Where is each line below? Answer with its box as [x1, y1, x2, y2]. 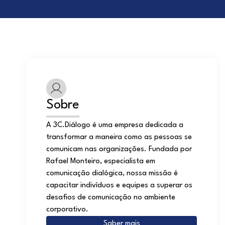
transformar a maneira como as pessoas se [46, 134, 192, 141]
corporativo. [46, 206, 88, 213]
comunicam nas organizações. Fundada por [46, 146, 192, 153]
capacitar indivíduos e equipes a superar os [46, 182, 192, 189]
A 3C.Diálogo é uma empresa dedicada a [46, 122, 183, 129]
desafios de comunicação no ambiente [46, 194, 175, 201]
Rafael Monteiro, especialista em [46, 158, 155, 165]
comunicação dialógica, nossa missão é [46, 170, 178, 177]
